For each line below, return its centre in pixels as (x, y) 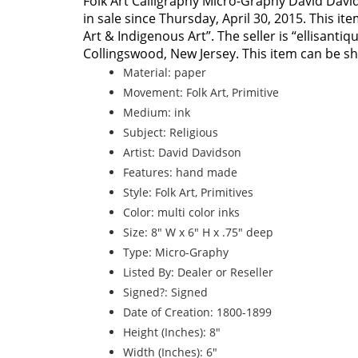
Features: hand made (180, 172)
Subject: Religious (171, 132)
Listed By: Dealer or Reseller (198, 272)
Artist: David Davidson (182, 152)
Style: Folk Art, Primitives (188, 192)
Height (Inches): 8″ (172, 332)
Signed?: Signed (165, 292)
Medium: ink (157, 112)
